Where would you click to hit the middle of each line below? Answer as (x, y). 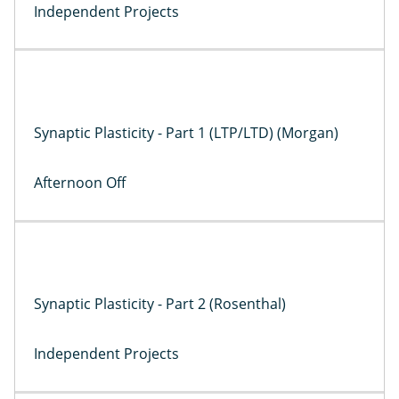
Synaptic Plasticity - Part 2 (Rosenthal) (159, 304)
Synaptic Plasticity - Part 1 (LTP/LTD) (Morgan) (186, 132)
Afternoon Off (79, 182)
